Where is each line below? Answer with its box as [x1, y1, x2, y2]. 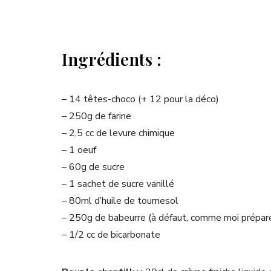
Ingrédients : [62, 48, 162, 71]
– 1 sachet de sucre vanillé [62, 177, 174, 191]
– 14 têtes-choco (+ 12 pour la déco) [62, 93, 219, 106]
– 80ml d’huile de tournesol [62, 194, 178, 208]
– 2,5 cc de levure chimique [62, 126, 175, 140]
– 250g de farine [62, 109, 131, 123]
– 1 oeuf [62, 143, 96, 157]
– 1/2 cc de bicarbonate [62, 228, 160, 242]
